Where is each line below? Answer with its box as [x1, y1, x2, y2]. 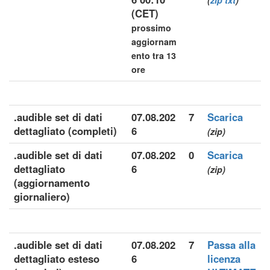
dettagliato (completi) [14, 124, 117, 138]
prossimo [131, 22, 171, 34]
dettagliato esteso [14, 251, 99, 266]
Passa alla [207, 237, 256, 252]
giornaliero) [14, 189, 70, 204]
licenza [207, 251, 240, 266]
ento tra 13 [131, 49, 176, 61]
